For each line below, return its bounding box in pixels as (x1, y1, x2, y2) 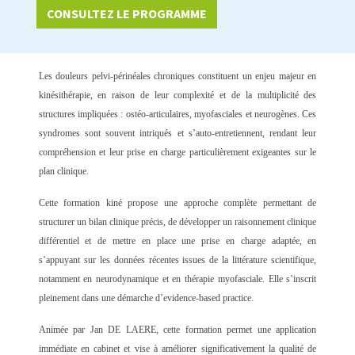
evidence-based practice (162, 292, 251, 304)
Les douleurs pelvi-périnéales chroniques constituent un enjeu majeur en (38, 71, 317, 82)
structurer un (38, 216, 89, 228)
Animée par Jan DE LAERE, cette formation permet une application (38, 324, 317, 336)
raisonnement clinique (235, 216, 317, 228)
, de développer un (162, 216, 235, 228)
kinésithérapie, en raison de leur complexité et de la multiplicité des (38, 90, 317, 101)
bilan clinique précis (88, 216, 163, 228)
